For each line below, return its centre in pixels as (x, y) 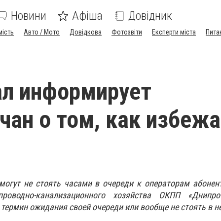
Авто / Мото (42, 32)
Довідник (150, 16)
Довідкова (86, 32)
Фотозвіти (127, 32)
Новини (29, 16)
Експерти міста (174, 32)
